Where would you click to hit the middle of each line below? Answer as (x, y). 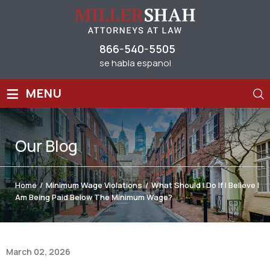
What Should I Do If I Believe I (205, 185)
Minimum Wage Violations (94, 185)
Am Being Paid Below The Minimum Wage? (94, 197)
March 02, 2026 (38, 251)
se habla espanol (135, 63)
